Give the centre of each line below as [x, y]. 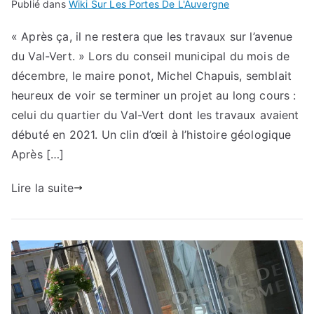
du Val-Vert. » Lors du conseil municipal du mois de [151, 56]
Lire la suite [43, 187]
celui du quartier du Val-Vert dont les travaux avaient [155, 115]
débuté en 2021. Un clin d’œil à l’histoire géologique [151, 134]
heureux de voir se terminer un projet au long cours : [154, 95]
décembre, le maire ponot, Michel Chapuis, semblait [152, 75]
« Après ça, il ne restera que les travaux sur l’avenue [152, 36]
